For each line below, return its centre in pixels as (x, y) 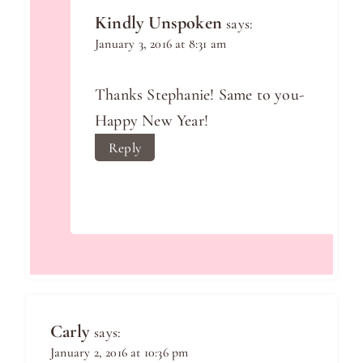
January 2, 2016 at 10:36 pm (120, 353)
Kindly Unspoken (158, 23)
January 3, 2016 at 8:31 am (161, 44)
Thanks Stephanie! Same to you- (199, 95)
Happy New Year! (152, 121)
